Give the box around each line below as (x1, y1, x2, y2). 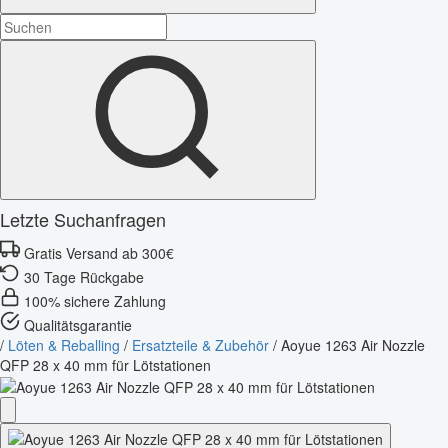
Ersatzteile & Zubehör (132, 334, 269, 355)
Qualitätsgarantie (24, 314, 132, 335)
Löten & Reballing (8, 334, 120, 355)
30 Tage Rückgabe (24, 266, 144, 287)
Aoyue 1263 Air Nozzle (281, 334, 425, 355)
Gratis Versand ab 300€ (24, 242, 174, 263)
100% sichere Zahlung (24, 290, 166, 311)
